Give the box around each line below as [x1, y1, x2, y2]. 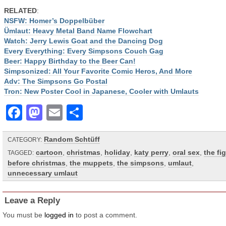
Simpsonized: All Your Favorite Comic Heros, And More [4, 67, 192, 75]
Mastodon [42, 103, 120, 122]
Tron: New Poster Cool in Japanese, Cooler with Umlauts [4, 87, 199, 95]
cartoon [36, 148, 63, 156]
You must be [3, 211, 44, 219]
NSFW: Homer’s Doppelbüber [4, 17, 104, 25]
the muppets [70, 159, 113, 167]
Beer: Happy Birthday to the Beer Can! [4, 57, 136, 65]
